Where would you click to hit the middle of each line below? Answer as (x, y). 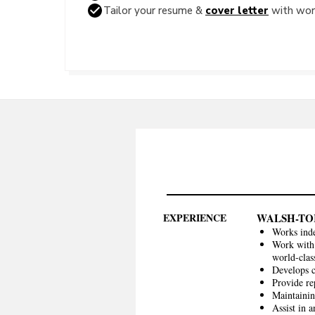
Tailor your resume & (154, 10)
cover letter (237, 10)
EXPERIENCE (195, 218)
